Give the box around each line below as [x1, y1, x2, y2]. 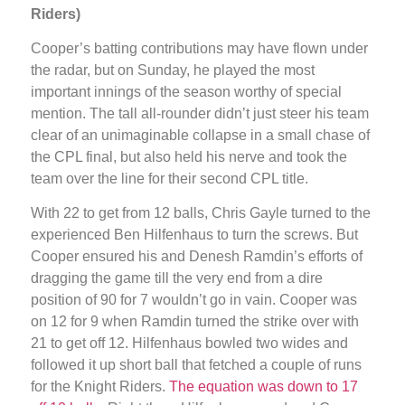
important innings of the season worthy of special [31, 84, 342, 100]
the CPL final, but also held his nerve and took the [31, 149, 347, 165]
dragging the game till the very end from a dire [31, 270, 323, 287]
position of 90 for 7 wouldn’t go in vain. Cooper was [31, 292, 357, 308]
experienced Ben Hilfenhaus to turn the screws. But [31, 227, 358, 243]
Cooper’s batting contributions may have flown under [31, 41, 368, 57]
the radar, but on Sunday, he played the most [31, 62, 315, 79]
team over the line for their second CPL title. [31, 171, 308, 187]
